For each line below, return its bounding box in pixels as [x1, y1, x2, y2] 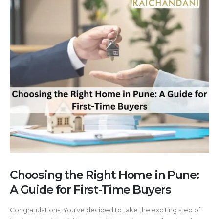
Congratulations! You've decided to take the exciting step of [10, 206, 200, 214]
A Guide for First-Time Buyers [10, 182, 172, 197]
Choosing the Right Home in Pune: [10, 168, 199, 182]
